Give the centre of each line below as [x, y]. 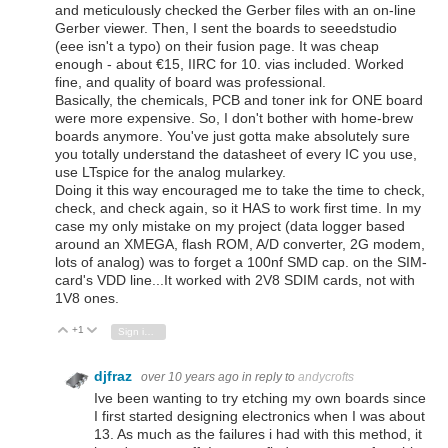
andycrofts [326, 377]
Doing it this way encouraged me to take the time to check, [240, 190]
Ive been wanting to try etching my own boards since [260, 397]
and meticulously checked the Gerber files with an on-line [235, 10]
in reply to [270, 377]
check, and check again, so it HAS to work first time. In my [238, 208]
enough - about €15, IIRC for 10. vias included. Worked [229, 64]
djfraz [115, 376]
